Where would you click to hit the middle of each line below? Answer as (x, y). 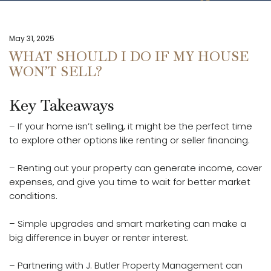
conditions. (33, 196)
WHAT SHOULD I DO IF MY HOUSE (129, 57)
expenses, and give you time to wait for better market (130, 182)
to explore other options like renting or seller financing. (129, 140)
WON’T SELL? (55, 72)
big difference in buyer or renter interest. (99, 238)
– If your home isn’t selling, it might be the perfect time (131, 126)
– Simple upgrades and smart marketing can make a (128, 224)
